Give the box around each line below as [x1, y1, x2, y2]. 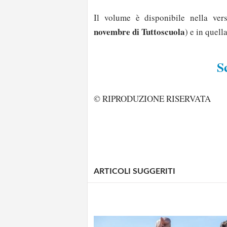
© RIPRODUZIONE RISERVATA [94, 93, 211, 105]
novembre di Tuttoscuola [94, 25, 185, 38]
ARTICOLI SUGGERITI [94, 167, 175, 175]
